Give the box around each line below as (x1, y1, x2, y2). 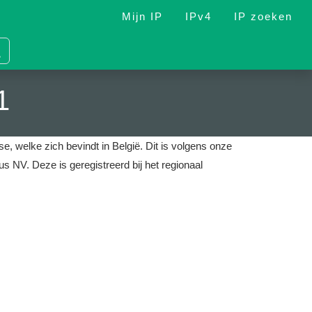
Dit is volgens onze (143, 140, 232, 152)
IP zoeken (234, 10, 292, 22)
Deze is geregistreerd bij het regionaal (32, 159, 203, 171)
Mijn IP (122, 10, 163, 22)
